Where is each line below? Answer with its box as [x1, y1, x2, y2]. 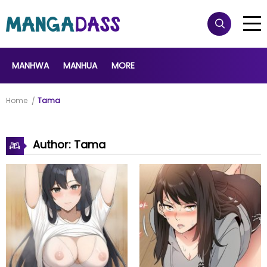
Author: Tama [30, 137, 105, 152]
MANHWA [12, 60, 49, 72]
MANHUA [63, 60, 97, 72]
